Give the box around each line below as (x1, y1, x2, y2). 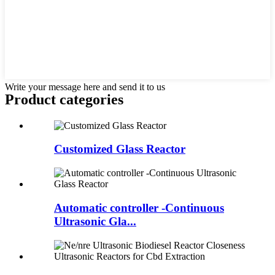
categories (60, 91, 123, 107)
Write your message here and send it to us (5, 81, 165, 92)
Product (5, 91, 60, 107)
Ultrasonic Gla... (54, 214, 136, 228)
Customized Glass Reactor (54, 142, 185, 156)
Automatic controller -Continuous (54, 201, 224, 214)
